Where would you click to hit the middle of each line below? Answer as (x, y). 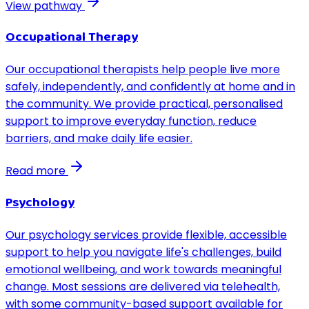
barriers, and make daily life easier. (99, 139)
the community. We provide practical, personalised (144, 104)
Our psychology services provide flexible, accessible (146, 235)
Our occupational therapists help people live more (143, 70)
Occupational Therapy (72, 38)
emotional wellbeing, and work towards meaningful (143, 269)
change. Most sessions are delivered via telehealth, (143, 286)
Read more (37, 171)
